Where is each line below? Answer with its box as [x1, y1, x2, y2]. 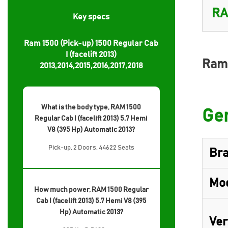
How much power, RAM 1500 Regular [34, 186, 149, 193]
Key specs [73, 13, 110, 21]
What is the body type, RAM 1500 [41, 104, 141, 111]
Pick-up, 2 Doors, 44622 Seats [48, 145, 134, 151]
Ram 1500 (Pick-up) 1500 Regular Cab [24, 39, 159, 47]
